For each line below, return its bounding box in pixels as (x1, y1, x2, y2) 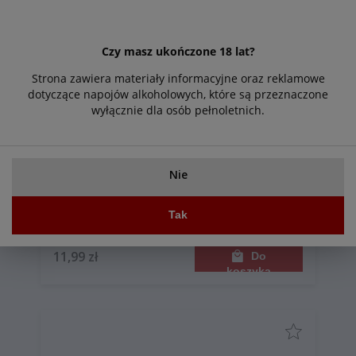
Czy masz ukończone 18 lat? (101, 43, 255, 59)
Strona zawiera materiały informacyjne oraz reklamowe (31, 70, 325, 86)
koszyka (226, 264, 271, 277)
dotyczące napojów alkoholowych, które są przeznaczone (28, 86, 328, 102)
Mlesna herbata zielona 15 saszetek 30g (53, 197, 277, 213)
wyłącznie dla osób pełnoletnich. (91, 102, 265, 118)
